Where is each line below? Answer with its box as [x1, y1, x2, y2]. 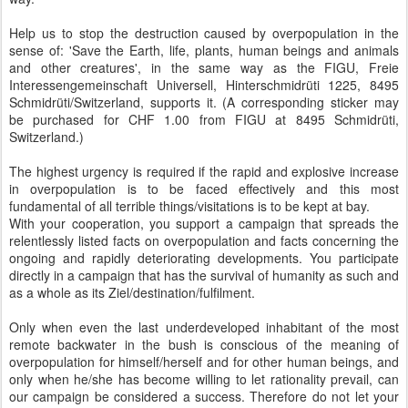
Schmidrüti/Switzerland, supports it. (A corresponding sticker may [9, 93, 399, 111]
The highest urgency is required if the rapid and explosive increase [9, 162, 399, 180]
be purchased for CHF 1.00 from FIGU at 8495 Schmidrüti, [9, 110, 399, 128]
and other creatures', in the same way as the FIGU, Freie [9, 58, 399, 76]
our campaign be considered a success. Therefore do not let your [9, 387, 399, 405]
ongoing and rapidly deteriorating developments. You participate [9, 249, 399, 267]
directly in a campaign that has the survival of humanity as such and [9, 266, 399, 284]
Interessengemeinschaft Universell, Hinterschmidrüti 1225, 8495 [9, 76, 399, 94]
